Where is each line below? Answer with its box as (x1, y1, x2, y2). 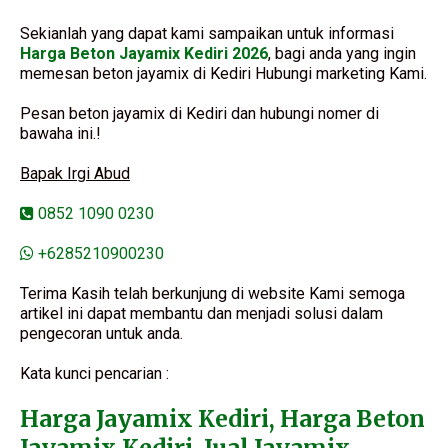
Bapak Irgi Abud (20, 164, 130, 184)
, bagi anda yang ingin (268, 44, 416, 64)
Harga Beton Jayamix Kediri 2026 (20, 44, 268, 64)
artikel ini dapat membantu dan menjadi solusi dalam (20, 304, 383, 324)
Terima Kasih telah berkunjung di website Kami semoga (20, 284, 405, 304)
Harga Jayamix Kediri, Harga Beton (20, 404, 425, 434)
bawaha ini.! (20, 124, 101, 144)
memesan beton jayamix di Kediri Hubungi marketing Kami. (20, 64, 427, 84)
